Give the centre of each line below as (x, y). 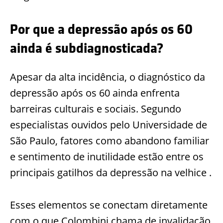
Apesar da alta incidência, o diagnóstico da (108, 77)
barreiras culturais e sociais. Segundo (96, 109)
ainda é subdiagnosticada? (87, 49)
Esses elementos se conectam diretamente (109, 205)
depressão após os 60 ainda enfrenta (95, 93)
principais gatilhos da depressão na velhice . (111, 172)
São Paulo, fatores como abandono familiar (110, 140)
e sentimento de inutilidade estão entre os (107, 156)
